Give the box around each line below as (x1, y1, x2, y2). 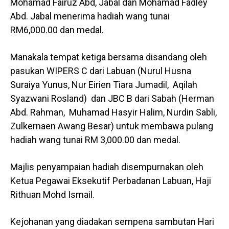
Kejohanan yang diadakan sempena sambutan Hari (10, 216, 214, 227)
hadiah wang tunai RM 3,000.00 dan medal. (10, 134, 180, 146)
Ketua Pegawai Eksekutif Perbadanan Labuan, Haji (10, 175, 211, 187)
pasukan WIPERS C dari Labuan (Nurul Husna (10, 65, 191, 77)
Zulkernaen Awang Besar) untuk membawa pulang (10, 121, 213, 132)
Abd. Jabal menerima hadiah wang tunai (10, 11, 170, 22)
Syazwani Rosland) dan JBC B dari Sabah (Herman (10, 93, 214, 104)
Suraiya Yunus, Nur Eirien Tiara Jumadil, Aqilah (10, 79, 197, 90)
